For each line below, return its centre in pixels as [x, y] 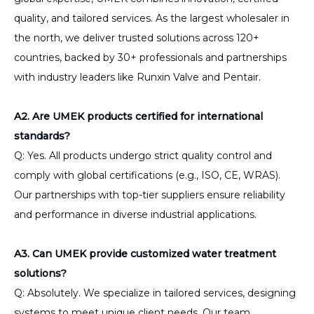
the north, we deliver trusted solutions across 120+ [137, 37]
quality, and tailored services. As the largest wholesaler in [152, 18]
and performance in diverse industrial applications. [135, 214]
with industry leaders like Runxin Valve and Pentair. [137, 77]
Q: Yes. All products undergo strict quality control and [143, 155]
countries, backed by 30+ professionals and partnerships [150, 57]
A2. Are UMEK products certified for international [138, 116]
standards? [42, 136]
